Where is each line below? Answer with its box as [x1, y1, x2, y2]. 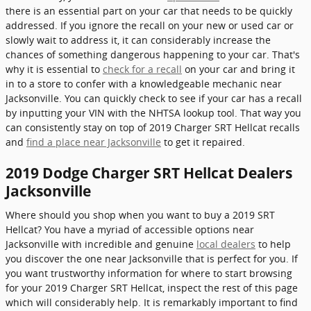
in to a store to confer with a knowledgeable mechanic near [6, 77, 282, 90]
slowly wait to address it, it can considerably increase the [6, 33, 271, 47]
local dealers [196, 237, 255, 251]
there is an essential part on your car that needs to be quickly [6, 4, 292, 17]
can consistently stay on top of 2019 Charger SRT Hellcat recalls [6, 121, 300, 134]
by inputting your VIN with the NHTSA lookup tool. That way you [6, 106, 301, 119]
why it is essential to [6, 62, 103, 76]
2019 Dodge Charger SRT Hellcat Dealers [6, 163, 292, 183]
